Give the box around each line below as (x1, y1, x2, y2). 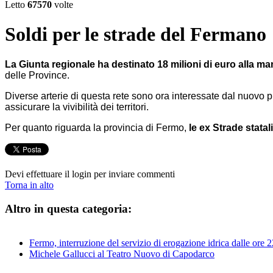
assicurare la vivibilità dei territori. (5, 101, 149, 112)
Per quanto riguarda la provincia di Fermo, (5, 122, 186, 133)
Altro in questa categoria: (5, 202, 132, 215)
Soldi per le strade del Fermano (5, 23, 266, 46)
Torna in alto (5, 179, 54, 190)
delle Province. (5, 69, 69, 80)
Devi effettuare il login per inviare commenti (5, 168, 175, 179)
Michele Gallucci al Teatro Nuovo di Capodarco (29, 249, 214, 260)
